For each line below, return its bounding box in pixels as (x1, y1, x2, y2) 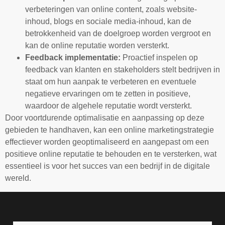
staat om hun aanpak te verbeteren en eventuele (25, 77, 196, 86)
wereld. (5, 174, 31, 183)
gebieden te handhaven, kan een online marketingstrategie (5, 126, 214, 135)
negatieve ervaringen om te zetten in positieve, (25, 89, 190, 98)
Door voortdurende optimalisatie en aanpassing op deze (5, 114, 204, 123)
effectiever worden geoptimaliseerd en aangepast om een (5, 138, 209, 147)
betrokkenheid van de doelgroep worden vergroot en (25, 29, 211, 38)
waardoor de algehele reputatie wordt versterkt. (25, 101, 192, 110)
